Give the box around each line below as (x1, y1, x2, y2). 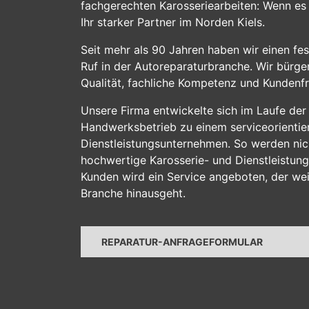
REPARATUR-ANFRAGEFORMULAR (101, 236, 263, 248)
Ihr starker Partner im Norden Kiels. (81, 15, 265, 29)
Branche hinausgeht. (81, 186, 186, 200)
